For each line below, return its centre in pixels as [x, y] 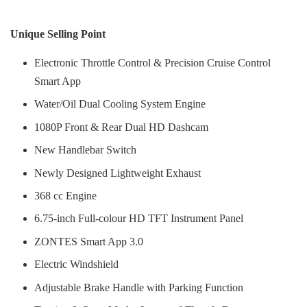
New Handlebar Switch [85, 150]
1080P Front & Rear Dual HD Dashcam [121, 127]
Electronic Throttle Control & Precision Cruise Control [152, 63]
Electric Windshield [76, 265]
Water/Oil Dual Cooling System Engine [120, 104]
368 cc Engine [65, 195]
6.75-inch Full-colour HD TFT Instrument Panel [139, 219]
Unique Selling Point [58, 34]
